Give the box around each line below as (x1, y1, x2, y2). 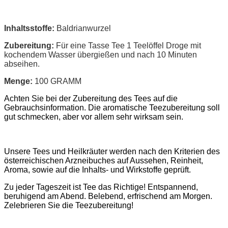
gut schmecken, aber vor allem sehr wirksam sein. (4, 112, 183, 121)
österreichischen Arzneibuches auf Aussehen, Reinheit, (4, 156, 203, 165)
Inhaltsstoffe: (4, 23, 56, 33)
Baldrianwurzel (56, 23, 111, 33)
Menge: (4, 76, 33, 85)
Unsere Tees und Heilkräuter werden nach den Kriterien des (4, 147, 220, 156)
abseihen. (4, 59, 40, 68)
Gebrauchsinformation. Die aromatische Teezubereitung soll (4, 103, 220, 112)
